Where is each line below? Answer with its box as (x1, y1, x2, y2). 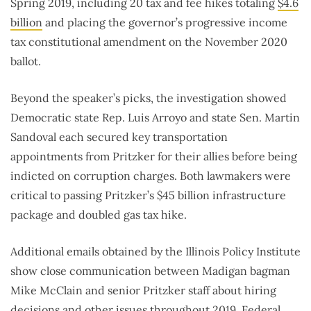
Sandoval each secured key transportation (10, 129, 228, 144)
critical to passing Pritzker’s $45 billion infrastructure (10, 187, 286, 202)
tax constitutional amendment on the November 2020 (10, 34, 287, 49)
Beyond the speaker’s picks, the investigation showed (10, 90, 287, 105)
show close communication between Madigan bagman (10, 263, 290, 278)
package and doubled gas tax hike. (10, 207, 187, 221)
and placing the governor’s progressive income (42, 15, 287, 29)
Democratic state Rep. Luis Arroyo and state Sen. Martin (10, 110, 300, 124)
